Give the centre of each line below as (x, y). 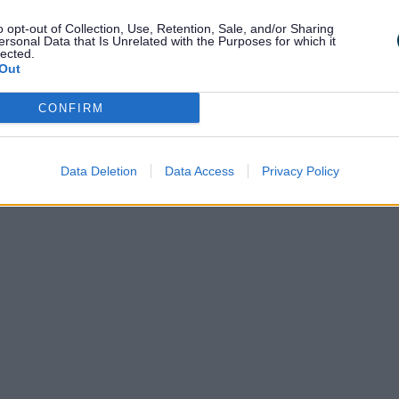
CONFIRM (71, 108)
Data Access (199, 171)
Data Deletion (98, 171)
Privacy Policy (300, 171)
